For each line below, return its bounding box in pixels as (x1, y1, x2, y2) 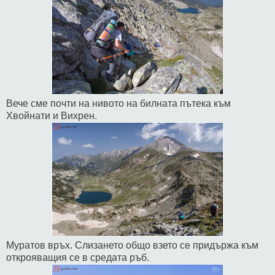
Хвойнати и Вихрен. (6, 110, 97, 121)
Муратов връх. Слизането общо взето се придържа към (6, 239, 258, 250)
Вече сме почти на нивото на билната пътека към (6, 98, 231, 109)
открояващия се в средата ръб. (6, 252, 149, 263)
